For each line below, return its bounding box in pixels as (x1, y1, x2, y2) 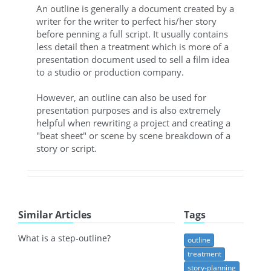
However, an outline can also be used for (36, 91, 206, 103)
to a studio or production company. (36, 65, 184, 78)
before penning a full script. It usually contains (36, 27, 228, 40)
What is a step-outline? (18, 233, 111, 244)
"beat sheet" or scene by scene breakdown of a (36, 129, 230, 142)
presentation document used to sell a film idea (36, 53, 229, 65)
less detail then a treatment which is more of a (36, 40, 229, 53)
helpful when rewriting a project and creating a (36, 116, 230, 129)
